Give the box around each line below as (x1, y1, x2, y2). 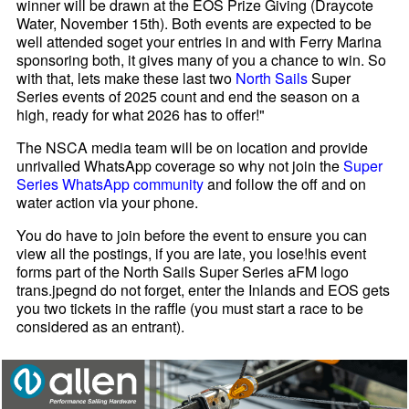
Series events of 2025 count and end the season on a (16, 85, 361, 107)
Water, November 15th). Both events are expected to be (16, 12, 372, 34)
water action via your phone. (16, 191, 199, 213)
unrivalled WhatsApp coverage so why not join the (16, 154, 344, 176)
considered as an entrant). (16, 315, 185, 337)
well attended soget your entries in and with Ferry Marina (16, 30, 383, 52)
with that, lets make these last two (16, 67, 236, 89)
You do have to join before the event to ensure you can (16, 224, 368, 246)
